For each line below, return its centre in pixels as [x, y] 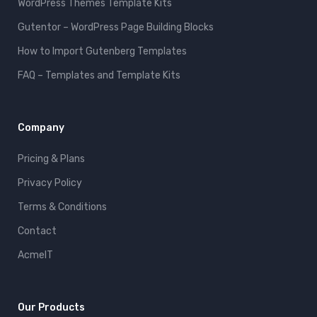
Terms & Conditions [62, 207]
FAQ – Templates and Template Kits [99, 76]
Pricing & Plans [51, 159]
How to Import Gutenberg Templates [102, 52]
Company [41, 128]
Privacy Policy [50, 183]
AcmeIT [35, 255]
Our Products [51, 308]
